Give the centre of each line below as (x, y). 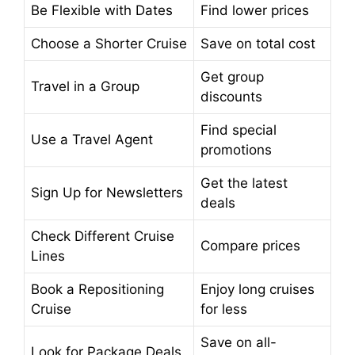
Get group (232, 77)
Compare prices (250, 246)
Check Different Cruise (103, 237)
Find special (239, 130)
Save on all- (239, 343)
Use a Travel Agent (92, 140)
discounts (231, 97)
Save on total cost (258, 44)
